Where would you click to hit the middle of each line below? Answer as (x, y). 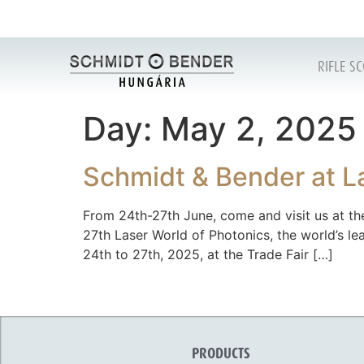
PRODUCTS (221, 354)
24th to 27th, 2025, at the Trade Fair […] (208, 254)
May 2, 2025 (259, 129)
